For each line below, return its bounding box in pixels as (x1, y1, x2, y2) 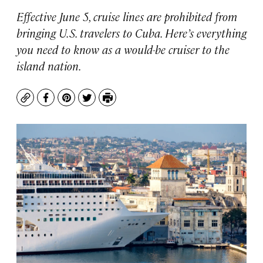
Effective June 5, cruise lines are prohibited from (16, 8, 237, 24)
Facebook (45, 96, 90, 110)
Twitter (86, 96, 120, 110)
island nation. (16, 58, 82, 73)
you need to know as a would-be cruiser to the (16, 41, 230, 57)
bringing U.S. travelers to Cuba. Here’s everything (16, 25, 247, 41)
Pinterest (65, 96, 109, 110)
